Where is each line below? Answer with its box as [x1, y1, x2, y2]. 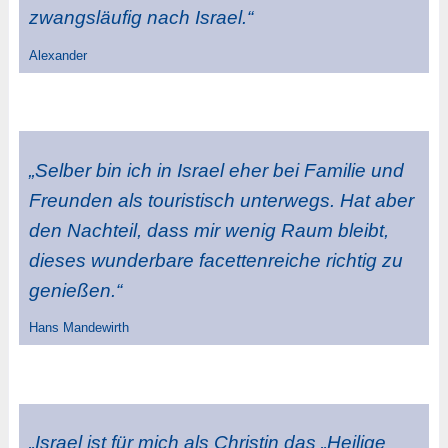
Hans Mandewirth [28, 320, 129, 336]
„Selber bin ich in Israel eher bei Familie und [28, 159, 404, 181]
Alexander [28, 47, 87, 63]
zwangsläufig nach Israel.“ [28, 7, 253, 29]
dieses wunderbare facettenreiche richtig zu [28, 249, 403, 271]
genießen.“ [28, 279, 122, 301]
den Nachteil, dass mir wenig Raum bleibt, [28, 219, 389, 241]
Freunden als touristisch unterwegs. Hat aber [28, 189, 414, 211]
